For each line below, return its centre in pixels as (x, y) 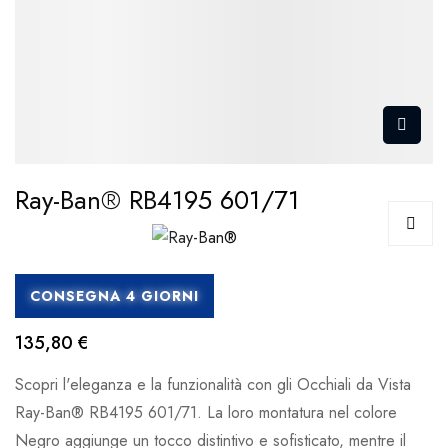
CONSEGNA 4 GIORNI (114, 295)
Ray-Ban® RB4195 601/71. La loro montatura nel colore (206, 412)
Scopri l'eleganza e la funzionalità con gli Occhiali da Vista (213, 384)
